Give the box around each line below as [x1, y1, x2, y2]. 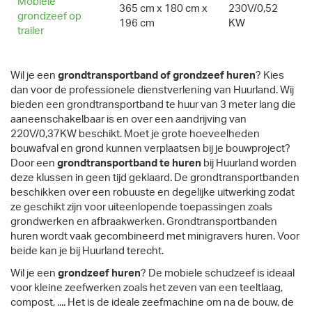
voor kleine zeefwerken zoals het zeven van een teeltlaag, [10, 282, 283, 293]
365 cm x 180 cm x [119, 3, 208, 15]
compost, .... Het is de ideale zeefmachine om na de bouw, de [10, 297, 294, 308]
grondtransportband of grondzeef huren [58, 70, 256, 81]
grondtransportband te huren [57, 158, 201, 169]
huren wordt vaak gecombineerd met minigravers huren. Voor [10, 231, 299, 242]
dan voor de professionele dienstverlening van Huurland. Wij [10, 85, 294, 96]
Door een [10, 158, 57, 169]
